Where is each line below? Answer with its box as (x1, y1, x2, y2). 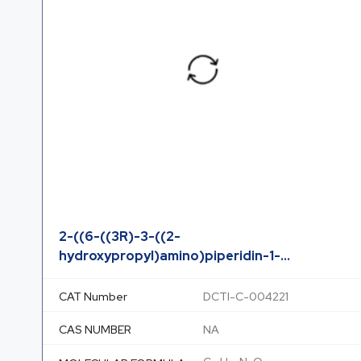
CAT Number (59, 288, 127, 304)
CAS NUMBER (59, 322, 131, 337)
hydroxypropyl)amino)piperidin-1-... (59, 247, 290, 264)
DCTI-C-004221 (203, 288, 288, 304)
